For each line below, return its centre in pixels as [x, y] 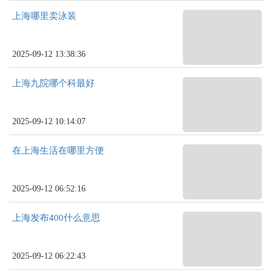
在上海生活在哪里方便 [58, 150]
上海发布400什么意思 [56, 218]
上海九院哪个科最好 [54, 83]
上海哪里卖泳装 [44, 16]
